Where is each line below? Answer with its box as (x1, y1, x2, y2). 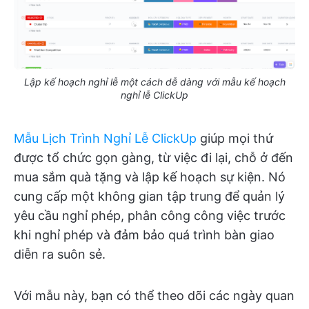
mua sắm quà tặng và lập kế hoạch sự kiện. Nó (14, 169, 286, 184)
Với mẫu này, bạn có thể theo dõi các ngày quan (14, 288, 295, 303)
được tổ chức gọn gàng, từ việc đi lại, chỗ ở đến (14, 150, 293, 165)
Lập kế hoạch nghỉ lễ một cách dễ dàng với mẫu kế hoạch (23, 75, 286, 88)
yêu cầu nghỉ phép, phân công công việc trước (14, 208, 286, 223)
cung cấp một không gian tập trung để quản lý (14, 188, 285, 203)
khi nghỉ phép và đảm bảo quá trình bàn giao (14, 227, 275, 242)
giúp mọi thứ (197, 130, 273, 146)
